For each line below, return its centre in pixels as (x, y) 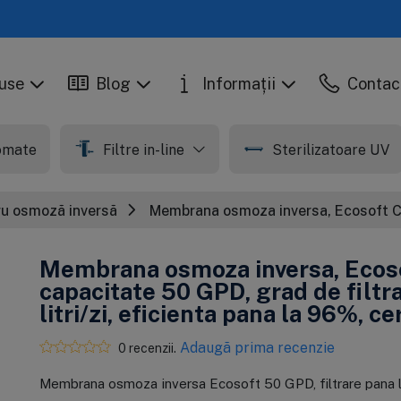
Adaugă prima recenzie (257, 348)
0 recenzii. (147, 347)
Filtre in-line (145, 149)
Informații (239, 83)
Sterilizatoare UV (330, 149)
